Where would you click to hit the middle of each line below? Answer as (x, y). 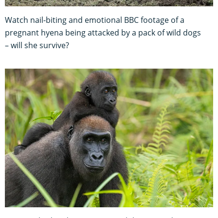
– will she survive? (37, 45)
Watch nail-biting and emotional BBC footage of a (95, 20)
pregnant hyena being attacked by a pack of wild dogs (103, 32)
